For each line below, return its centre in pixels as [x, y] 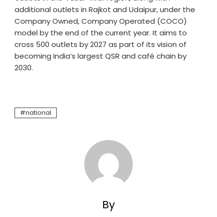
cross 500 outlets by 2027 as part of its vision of [101, 45]
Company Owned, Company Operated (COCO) [101, 21]
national [39, 113]
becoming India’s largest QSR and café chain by [101, 56]
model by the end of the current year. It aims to [101, 33]
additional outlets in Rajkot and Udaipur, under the [105, 10]
